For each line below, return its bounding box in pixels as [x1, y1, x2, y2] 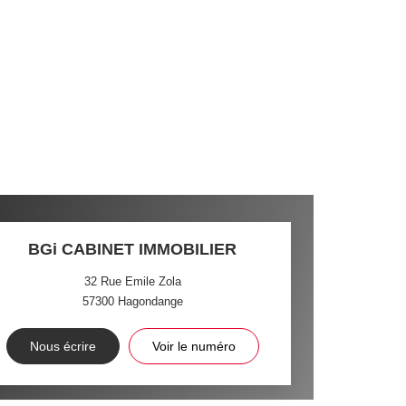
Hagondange [117, 295, 183, 308]
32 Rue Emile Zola [83, 275, 181, 288]
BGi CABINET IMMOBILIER [28, 240, 237, 258]
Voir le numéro [151, 339, 236, 353]
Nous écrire [29, 339, 96, 353]
